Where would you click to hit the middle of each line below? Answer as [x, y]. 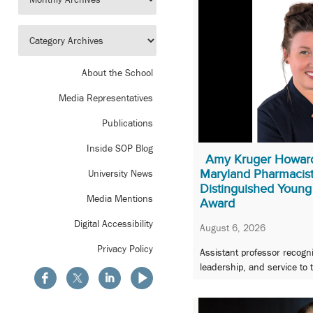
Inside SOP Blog [120, 148]
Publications [128, 123]
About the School [117, 73]
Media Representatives [106, 98]
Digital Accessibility [114, 224]
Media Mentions [120, 199]
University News [121, 174]
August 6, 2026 [233, 227]
